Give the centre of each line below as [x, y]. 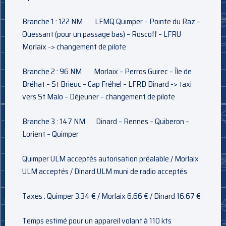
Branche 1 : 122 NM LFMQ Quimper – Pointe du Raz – [111, 21]
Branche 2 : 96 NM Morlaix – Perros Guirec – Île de [107, 71]
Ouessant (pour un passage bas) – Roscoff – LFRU [102, 34]
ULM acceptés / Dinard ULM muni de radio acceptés [105, 171]
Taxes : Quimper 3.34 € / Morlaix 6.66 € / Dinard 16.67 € [111, 196]
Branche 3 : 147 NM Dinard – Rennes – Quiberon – [106, 121]
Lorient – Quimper [50, 134]
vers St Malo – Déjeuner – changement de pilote [99, 96]
